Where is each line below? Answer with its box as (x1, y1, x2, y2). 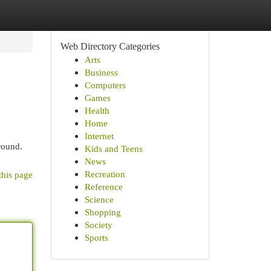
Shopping (84, 207, 121, 217)
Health (84, 105, 109, 116)
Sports (84, 232, 108, 243)
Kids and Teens (84, 143, 143, 154)
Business (84, 67, 118, 77)
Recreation (84, 169, 125, 179)
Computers (84, 80, 126, 90)
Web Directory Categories (60, 41, 160, 51)
